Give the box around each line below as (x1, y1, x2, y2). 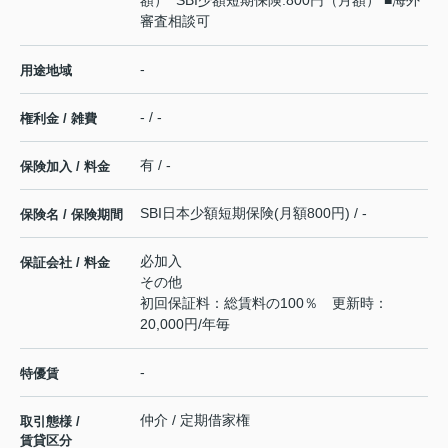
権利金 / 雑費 (20, 110, 97, 126)
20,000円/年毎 (140, 315, 230, 332)
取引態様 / (20, 413, 80, 429)
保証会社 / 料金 (20, 254, 110, 270)
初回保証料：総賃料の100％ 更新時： (140, 294, 388, 311)
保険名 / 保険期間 (20, 206, 123, 222)
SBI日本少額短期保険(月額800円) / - (140, 204, 367, 221)
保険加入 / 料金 (20, 158, 110, 174)
